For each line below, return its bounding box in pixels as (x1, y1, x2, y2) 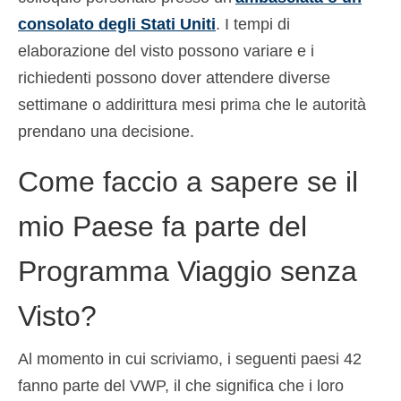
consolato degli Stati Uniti (18, 15, 216, 34)
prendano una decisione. (18, 123, 194, 141)
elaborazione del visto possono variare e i (18, 42, 314, 61)
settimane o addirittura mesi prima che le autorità (18, 96, 366, 115)
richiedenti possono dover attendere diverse (18, 69, 330, 88)
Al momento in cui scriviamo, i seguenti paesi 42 (18, 350, 362, 369)
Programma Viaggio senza (18, 255, 357, 288)
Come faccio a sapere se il (18, 166, 358, 199)
